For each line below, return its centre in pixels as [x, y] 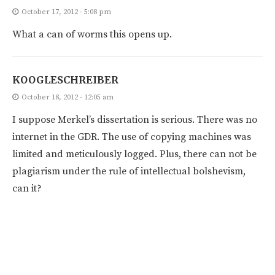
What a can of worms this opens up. [92, 34]
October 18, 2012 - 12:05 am [68, 97]
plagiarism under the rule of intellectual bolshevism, [129, 171]
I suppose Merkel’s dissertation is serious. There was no [135, 119]
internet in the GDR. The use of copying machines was [132, 137]
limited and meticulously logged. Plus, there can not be [134, 154]
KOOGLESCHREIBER [65, 79]
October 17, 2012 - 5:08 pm [66, 12]
